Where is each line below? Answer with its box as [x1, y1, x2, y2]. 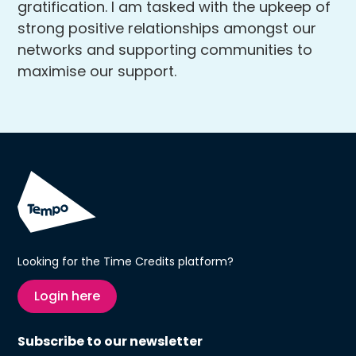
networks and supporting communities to [17, 40, 313, 60]
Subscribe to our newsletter [17, 332, 203, 350]
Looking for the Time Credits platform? [17, 253, 234, 269]
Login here [34, 287, 101, 305]
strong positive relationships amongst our [17, 18, 317, 38]
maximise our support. [17, 61, 177, 81]
